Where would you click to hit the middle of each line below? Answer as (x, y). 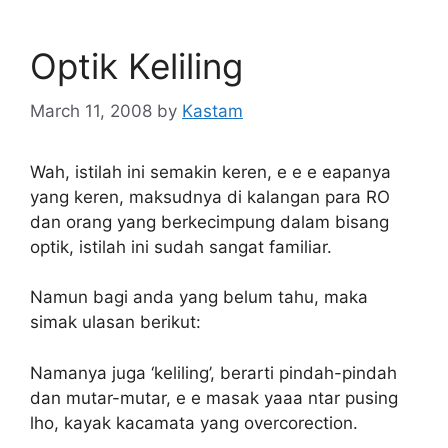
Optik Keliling (136, 66)
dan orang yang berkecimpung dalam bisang (209, 221)
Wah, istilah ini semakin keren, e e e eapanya (210, 171)
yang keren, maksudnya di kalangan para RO (210, 196)
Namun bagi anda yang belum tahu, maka (199, 297)
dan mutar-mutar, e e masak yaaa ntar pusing (214, 397)
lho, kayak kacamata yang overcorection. (194, 422)
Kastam (212, 110)
